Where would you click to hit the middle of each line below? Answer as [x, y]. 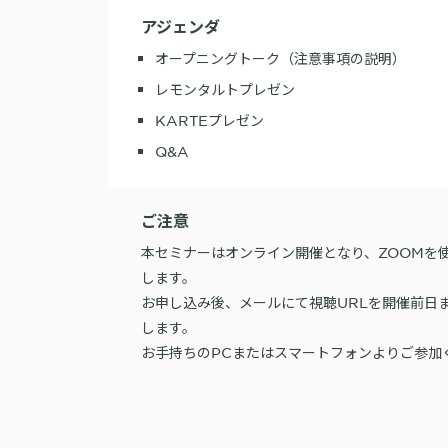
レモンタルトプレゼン [225, 88]
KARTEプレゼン [210, 119]
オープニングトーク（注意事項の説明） [281, 57]
